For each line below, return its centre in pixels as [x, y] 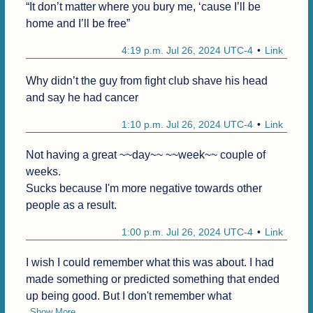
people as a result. [71, 205]
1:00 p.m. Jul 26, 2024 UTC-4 [188, 232]
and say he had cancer [82, 98]
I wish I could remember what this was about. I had [150, 263]
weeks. [43, 172]
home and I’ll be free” [78, 24]
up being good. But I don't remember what [128, 296]
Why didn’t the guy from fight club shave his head [146, 81]
